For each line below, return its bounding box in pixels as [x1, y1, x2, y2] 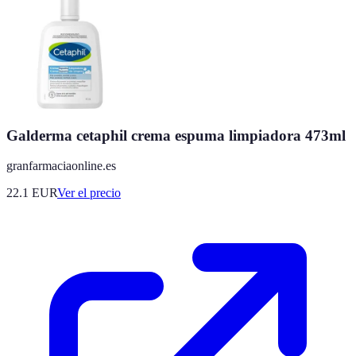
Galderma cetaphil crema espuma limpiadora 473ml [6, 126, 346, 144]
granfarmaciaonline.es [6, 159, 116, 173]
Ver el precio [57, 186, 121, 200]
